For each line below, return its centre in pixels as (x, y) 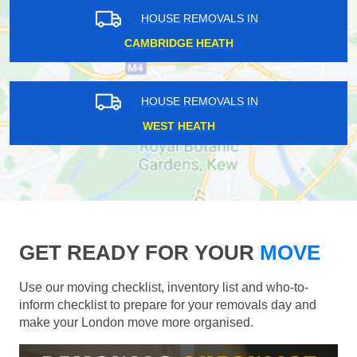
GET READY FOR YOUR (137, 252)
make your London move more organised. (136, 322)
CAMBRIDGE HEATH (178, 43)
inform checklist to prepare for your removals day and (168, 304)
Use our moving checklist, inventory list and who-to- (164, 287)
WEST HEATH (178, 126)
